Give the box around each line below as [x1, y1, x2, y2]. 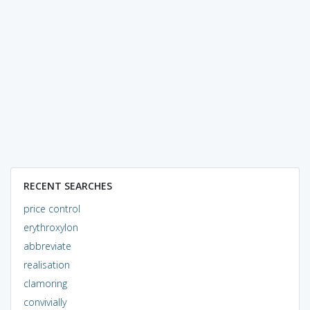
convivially [23, 295, 66, 309]
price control [23, 201, 80, 215]
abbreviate [23, 239, 71, 253]
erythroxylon [23, 220, 78, 234]
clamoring [23, 276, 67, 290]
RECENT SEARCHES [23, 179, 112, 192]
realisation [23, 257, 70, 271]
